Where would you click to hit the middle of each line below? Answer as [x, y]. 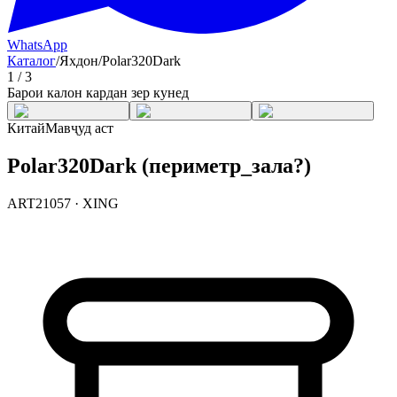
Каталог [31, 61]
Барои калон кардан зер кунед [98, 93]
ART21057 [39, 203]
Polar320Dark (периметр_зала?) [159, 165]
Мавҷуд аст [79, 128]
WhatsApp [37, 45]
